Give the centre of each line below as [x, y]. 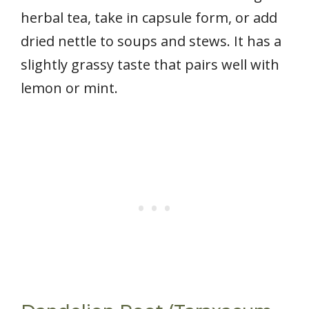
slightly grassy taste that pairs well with [150, 64]
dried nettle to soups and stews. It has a [151, 41]
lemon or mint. [69, 88]
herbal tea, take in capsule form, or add [149, 17]
